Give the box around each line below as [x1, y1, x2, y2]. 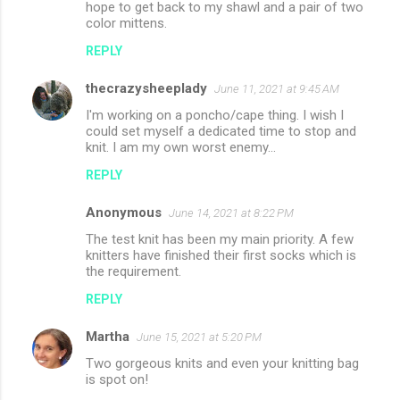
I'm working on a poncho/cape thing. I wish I [86, 107, 344, 124]
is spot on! [86, 371, 148, 388]
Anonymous [86, 204, 162, 221]
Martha [86, 329, 129, 346]
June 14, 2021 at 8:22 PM [169, 206, 294, 221]
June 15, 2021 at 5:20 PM [137, 330, 262, 345]
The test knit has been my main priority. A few [86, 231, 354, 248]
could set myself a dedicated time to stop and [86, 123, 356, 140]
